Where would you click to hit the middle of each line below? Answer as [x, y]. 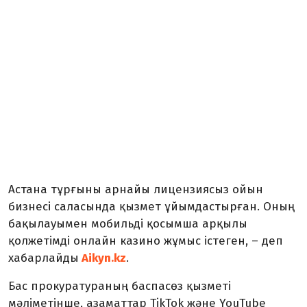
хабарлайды [44, 258]
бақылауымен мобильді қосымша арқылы [128, 224]
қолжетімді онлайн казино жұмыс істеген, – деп [146, 241]
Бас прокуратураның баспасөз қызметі [121, 286]
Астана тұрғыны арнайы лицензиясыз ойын [136, 189]
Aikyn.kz [102, 258]
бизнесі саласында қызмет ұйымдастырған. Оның [151, 207]
